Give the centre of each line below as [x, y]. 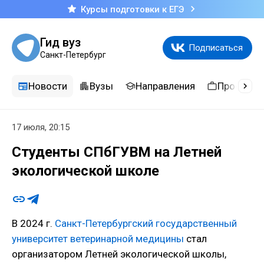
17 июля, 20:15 [41, 127]
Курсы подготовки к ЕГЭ [132, 9]
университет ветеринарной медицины [98, 239]
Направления [165, 86]
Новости [48, 86]
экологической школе [85, 171]
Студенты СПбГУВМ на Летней [117, 152]
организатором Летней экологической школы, [119, 254]
